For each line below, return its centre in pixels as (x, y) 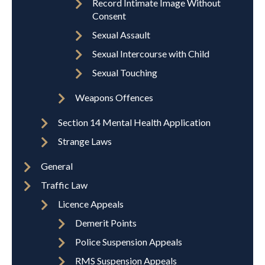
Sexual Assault (121, 34)
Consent (109, 15)
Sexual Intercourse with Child (151, 53)
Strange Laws (85, 141)
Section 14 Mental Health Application (134, 122)
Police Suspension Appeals (129, 241)
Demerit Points (106, 222)
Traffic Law (64, 185)
